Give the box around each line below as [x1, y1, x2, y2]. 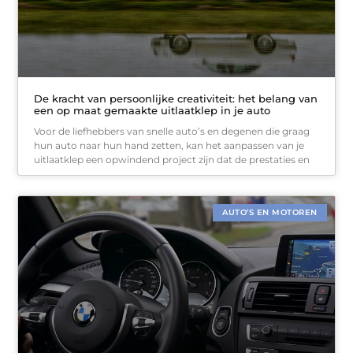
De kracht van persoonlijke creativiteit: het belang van [34, 92, 318, 106]
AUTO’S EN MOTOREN [222, 207, 318, 218]
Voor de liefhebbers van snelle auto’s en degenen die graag [34, 125, 310, 138]
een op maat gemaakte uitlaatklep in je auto [34, 104, 271, 117]
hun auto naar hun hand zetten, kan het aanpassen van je [34, 139, 305, 152]
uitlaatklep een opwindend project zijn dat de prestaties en [34, 154, 310, 166]
